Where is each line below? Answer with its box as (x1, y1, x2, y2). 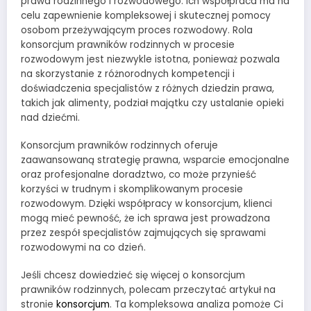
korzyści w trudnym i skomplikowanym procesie (21, 182, 243, 196)
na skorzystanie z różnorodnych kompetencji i (21, 67, 235, 81)
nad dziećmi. (21, 110, 80, 124)
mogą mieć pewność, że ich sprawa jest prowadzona (21, 211, 270, 225)
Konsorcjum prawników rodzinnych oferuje (21, 138, 218, 152)
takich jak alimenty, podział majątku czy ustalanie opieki (21, 96, 284, 110)
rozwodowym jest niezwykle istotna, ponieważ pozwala (21, 52, 280, 66)
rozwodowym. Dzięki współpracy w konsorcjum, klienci (21, 196, 272, 210)
